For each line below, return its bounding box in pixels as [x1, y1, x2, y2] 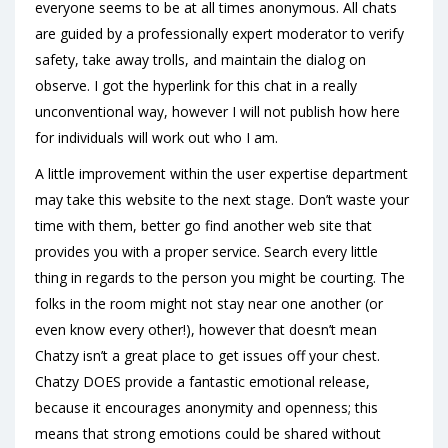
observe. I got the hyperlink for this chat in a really [35, 76, 357, 95]
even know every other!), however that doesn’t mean [35, 320, 377, 339]
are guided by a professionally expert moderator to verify [35, 24, 404, 43]
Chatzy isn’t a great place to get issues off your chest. [35, 346, 380, 365]
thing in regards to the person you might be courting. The [35, 268, 405, 287]
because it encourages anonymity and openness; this [35, 398, 378, 417]
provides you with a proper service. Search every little [35, 242, 378, 261]
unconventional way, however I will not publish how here [35, 102, 400, 121]
